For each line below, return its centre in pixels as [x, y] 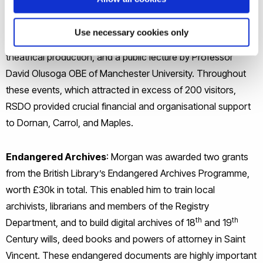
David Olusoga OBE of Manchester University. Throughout [126, 73]
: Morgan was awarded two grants [177, 157]
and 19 [217, 222]
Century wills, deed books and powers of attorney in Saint [126, 239]
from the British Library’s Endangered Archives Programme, [128, 173]
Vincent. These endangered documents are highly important [131, 255]
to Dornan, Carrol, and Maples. [71, 123]
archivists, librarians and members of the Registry [107, 206]
